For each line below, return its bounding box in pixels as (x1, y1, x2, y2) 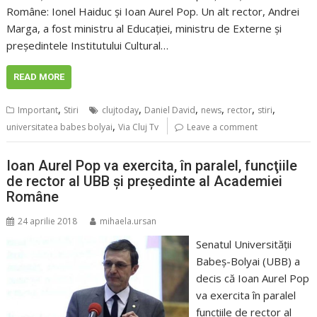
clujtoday (102, 103, 139, 116)
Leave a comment (187, 120, 258, 133)
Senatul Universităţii (195, 237, 292, 252)
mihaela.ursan (100, 215, 157, 228)
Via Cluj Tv (118, 120, 159, 133)
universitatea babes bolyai (6, 120, 113, 133)
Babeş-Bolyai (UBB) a (195, 254, 300, 269)
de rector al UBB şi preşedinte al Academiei (6, 173, 283, 190)
